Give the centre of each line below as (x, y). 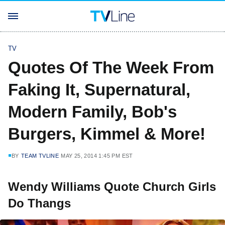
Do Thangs (39, 203)
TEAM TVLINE (40, 156)
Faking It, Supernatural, (99, 90)
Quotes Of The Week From (111, 68)
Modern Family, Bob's (92, 112)
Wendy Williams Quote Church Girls (112, 187)
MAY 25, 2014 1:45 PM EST (97, 156)
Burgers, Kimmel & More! (107, 134)
